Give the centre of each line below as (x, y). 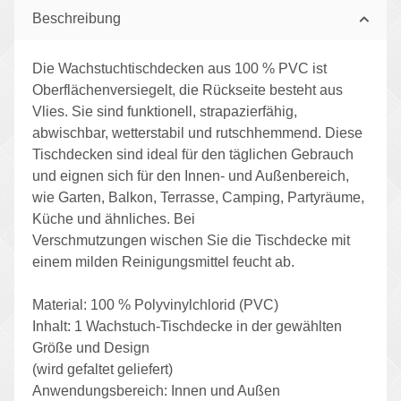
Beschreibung (77, 18)
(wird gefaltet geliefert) (102, 369)
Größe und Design (91, 347)
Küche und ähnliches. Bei (114, 218)
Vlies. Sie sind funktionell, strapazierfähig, (165, 111)
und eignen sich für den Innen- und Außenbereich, (191, 175)
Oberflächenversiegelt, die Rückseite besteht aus (188, 90)
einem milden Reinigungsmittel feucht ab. (163, 261)
